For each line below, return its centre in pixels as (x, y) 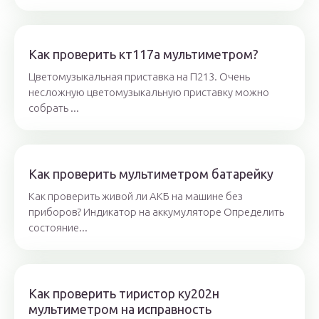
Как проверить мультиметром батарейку (151, 174)
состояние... (58, 228)
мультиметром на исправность (120, 309)
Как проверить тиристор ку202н (124, 294)
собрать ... (54, 108)
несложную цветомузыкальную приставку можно (149, 93)
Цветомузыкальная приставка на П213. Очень (139, 77)
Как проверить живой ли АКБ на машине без (136, 197)
